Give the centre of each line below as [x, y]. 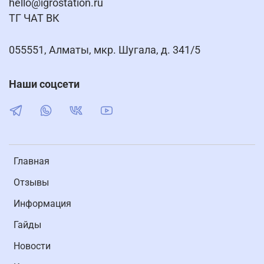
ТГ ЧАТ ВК [34, 18]
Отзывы [31, 182]
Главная [32, 161]
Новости [32, 246]
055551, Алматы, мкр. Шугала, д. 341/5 [105, 50]
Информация [42, 203]
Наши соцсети [44, 84]
